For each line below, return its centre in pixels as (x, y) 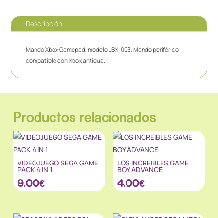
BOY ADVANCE (140, 169)
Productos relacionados (84, 117)
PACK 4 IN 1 (35, 169)
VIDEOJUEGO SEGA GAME (58, 163)
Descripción (44, 23)
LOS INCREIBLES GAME (153, 163)
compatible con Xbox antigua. (66, 60)
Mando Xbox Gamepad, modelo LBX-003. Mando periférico (102, 49)
